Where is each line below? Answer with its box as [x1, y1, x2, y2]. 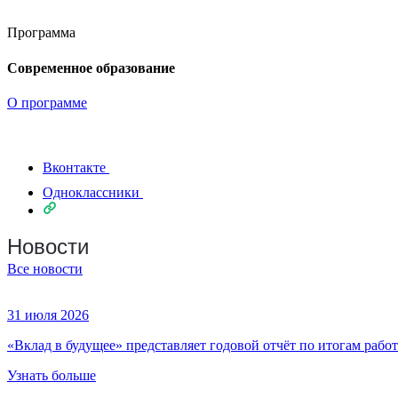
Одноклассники [43, 184, 139, 200]
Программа [7, 25, 76, 41]
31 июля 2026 [7, 306, 89, 322]
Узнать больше [7, 367, 96, 383]
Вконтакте [43, 159, 106, 175]
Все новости [7, 260, 83, 276]
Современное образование [7, 60, 175, 76]
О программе [7, 94, 87, 110]
